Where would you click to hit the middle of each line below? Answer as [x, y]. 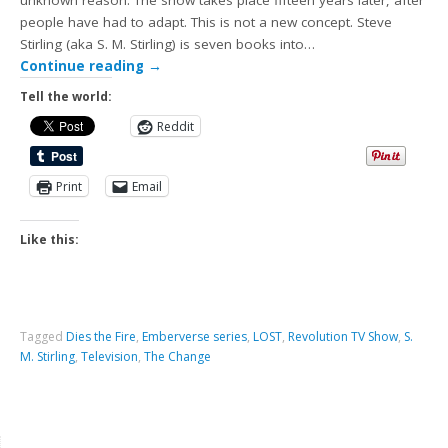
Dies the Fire [101, 337]
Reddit [176, 126]
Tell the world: [66, 97]
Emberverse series [195, 337]
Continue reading [84, 66]
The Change [178, 357]
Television [110, 357]
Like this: [50, 239]
